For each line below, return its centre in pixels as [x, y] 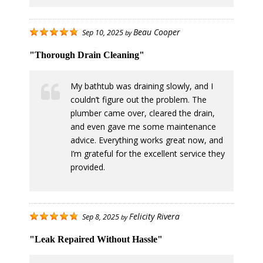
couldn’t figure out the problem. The [139, 100]
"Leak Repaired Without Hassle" [96, 240]
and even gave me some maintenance [143, 127]
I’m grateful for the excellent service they [148, 154]
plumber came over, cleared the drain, [143, 113]
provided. [88, 167]
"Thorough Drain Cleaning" [87, 55]
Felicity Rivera [154, 217]
